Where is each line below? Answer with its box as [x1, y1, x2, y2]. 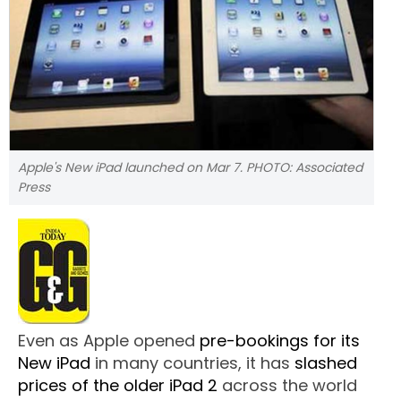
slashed [294, 352, 357, 375]
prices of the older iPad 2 [18, 374, 218, 397]
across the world [218, 374, 357, 397]
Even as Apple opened [18, 329, 200, 353]
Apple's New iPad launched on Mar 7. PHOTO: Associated [18, 158, 363, 177]
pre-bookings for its [200, 329, 360, 353]
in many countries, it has [90, 352, 294, 375]
